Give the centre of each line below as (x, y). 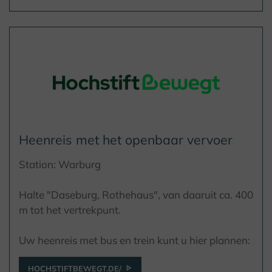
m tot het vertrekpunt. (70, 209)
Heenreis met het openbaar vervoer (126, 139)
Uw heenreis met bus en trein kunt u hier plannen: (134, 240)
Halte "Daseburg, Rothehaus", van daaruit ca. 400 (136, 194)
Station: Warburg (60, 164)
